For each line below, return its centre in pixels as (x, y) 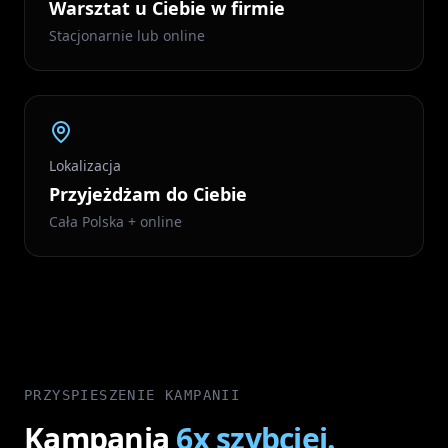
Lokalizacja (85, 165)
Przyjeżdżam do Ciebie (148, 194)
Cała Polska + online (115, 221)
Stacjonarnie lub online (127, 35)
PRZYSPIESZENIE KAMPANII (132, 395)
